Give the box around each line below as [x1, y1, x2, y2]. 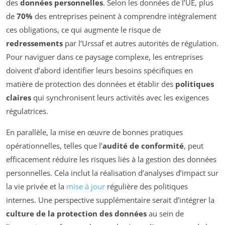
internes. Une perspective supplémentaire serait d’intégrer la [6, 194, 214, 205]
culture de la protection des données [6, 208, 147, 218]
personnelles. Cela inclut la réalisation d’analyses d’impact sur [6, 167, 218, 178]
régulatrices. [6, 105, 48, 116]
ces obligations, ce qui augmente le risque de [6, 24, 161, 35]
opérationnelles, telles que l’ [6, 140, 102, 151]
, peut [184, 140, 203, 151]
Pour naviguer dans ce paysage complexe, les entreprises [6, 51, 203, 62]
